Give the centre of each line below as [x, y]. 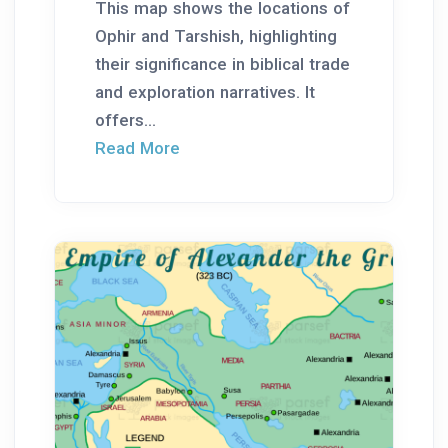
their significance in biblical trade [222, 63]
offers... [125, 119]
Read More [137, 147]
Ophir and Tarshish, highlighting [216, 35]
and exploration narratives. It [205, 91]
